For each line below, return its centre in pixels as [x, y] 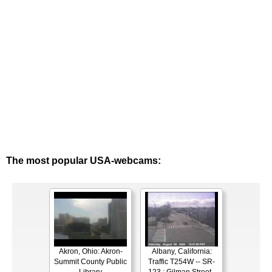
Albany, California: [182, 252]
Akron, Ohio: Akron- [90, 252]
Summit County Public [90, 262]
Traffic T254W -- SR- [182, 262]
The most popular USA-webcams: [83, 161]
